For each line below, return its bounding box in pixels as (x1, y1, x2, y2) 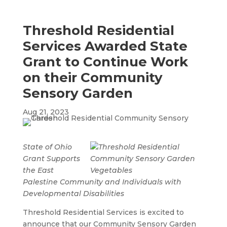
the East (22, 166, 54, 175)
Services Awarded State (22, 38, 187, 54)
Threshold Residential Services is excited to (22, 208, 184, 217)
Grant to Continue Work (22, 54, 188, 70)
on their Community (22, 69, 163, 86)
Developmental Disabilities (22, 189, 124, 198)
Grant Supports (22, 154, 80, 163)
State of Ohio (22, 142, 72, 152)
